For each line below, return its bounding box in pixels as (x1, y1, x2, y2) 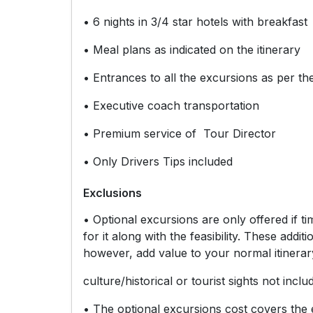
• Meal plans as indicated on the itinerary (83, 42, 300, 57)
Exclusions (83, 185, 142, 200)
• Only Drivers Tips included (83, 154, 233, 168)
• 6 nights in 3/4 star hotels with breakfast (83, 14, 307, 29)
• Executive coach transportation (83, 98, 259, 112)
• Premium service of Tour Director (83, 126, 276, 140)
